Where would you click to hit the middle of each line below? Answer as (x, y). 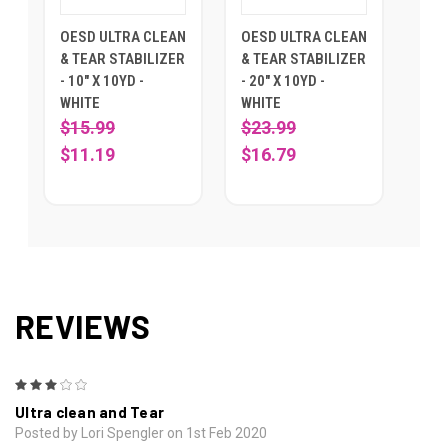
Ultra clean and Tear (89, 412)
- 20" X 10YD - (283, 81)
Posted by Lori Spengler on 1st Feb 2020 (141, 433)
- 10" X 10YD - (102, 81)
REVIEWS (82, 326)
